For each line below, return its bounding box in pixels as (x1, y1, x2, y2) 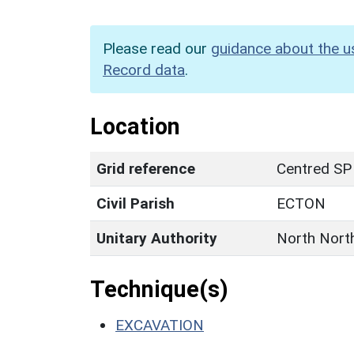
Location (90, 112, 180, 140)
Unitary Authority (96, 228, 217, 247)
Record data (103, 60, 185, 79)
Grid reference (96, 159, 195, 178)
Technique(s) (90, 275, 228, 303)
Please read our (103, 39, 211, 58)
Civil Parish (96, 194, 175, 213)
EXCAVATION (115, 315, 204, 334)
